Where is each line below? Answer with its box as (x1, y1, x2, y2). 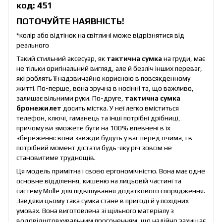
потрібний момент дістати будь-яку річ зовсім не (16, 144, 172, 152)
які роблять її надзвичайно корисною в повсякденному (16, 74, 190, 83)
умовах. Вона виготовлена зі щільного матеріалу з (16, 207, 174, 215)
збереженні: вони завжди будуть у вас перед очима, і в (16, 134, 192, 142)
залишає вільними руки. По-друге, (16, 94, 125, 103)
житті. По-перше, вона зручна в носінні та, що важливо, (16, 84, 194, 93)
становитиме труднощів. (16, 154, 96, 162)
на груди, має (162, 55, 205, 63)
